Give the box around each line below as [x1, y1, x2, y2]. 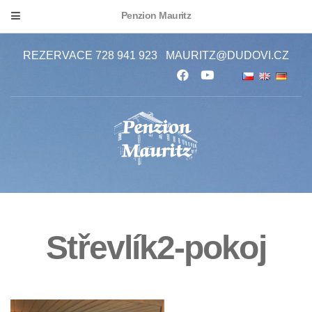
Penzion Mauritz [120, 10, 192, 21]
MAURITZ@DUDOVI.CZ [166, 49, 289, 61]
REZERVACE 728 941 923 [23, 49, 157, 61]
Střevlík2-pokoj [46, 229, 266, 266]
